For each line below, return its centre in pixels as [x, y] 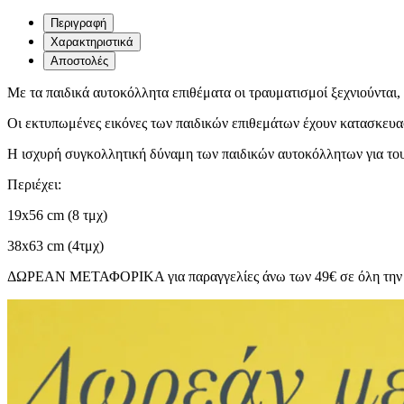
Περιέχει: [34, 185]
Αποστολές [79, 61]
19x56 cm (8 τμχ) [57, 216]
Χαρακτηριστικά [92, 42]
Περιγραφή [78, 23]
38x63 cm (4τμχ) [55, 246]
